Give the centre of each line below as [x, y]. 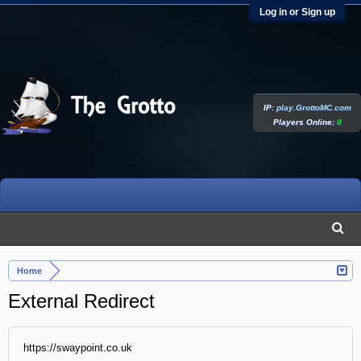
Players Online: [305, 122]
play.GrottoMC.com [313, 108]
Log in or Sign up [297, 12]
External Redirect [81, 301]
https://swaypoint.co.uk [78, 348]
